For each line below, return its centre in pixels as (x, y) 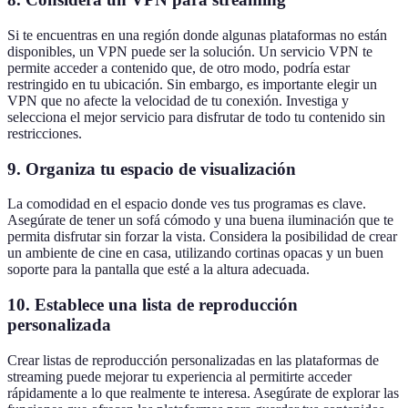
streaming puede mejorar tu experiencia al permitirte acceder (179, 376)
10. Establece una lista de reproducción (153, 305)
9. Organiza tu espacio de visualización (152, 168)
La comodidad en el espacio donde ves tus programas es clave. (187, 204)
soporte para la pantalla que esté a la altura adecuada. (158, 270)
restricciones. (45, 133)
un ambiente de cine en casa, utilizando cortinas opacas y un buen (195, 253)
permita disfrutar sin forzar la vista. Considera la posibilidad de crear (202, 237)
